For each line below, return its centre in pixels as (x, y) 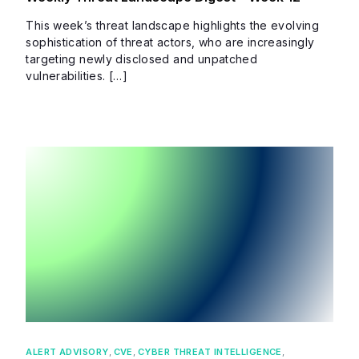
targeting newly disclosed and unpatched (142, 59)
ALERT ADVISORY (67, 351)
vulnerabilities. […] (77, 76)
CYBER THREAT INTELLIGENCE (210, 351)
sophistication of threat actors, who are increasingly (170, 42)
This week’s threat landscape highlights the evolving (173, 26)
